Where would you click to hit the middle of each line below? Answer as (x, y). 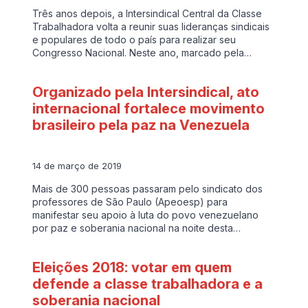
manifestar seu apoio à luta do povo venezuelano (146, 214)
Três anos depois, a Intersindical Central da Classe (147, 14)
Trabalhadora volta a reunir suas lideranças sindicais (151, 27)
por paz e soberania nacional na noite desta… (137, 228)
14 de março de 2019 (77, 165)
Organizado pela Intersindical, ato (146, 92)
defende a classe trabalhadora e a (148, 284)
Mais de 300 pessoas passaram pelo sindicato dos (148, 188)
